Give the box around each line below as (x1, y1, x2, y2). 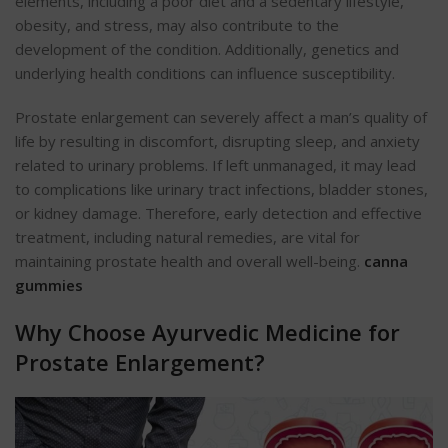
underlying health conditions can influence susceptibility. (15, 62, 395, 83)
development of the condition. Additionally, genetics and (15, 38, 399, 59)
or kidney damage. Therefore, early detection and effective (15, 202, 422, 223)
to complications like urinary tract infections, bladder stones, (15, 178, 428, 199)
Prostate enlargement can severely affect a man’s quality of (15, 106, 427, 127)
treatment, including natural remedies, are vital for (15, 226, 360, 247)
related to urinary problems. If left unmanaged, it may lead (15, 154, 416, 175)
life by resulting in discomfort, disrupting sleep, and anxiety (15, 130, 420, 151)
